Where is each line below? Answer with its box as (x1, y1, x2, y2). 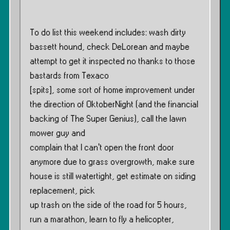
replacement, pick (30, 186, 95, 196)
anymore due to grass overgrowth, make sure (30, 158, 195, 167)
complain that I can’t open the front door (30, 143, 174, 152)
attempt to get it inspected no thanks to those (30, 57, 195, 66)
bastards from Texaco (30, 71, 109, 81)
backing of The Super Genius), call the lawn (30, 114, 186, 124)
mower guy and (30, 129, 85, 138)
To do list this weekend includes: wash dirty (30, 28, 186, 37)
